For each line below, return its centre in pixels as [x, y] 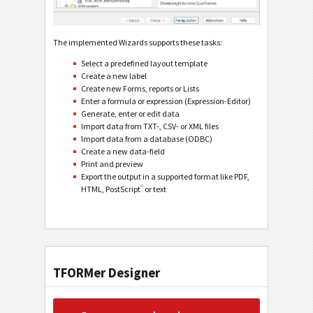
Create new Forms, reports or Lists [140, 89]
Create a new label [114, 76]
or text [155, 189]
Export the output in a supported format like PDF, [165, 177]
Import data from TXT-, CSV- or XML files [150, 126]
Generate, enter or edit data [130, 114]
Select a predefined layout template [144, 64]
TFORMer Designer [107, 273]
